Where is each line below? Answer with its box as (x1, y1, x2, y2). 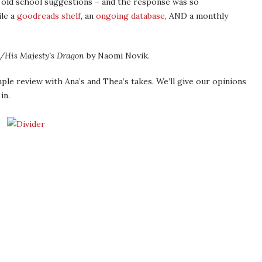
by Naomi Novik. (84, 50, 150, 61)
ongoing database (96, 11, 165, 21)
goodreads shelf (17, 11, 81, 21)
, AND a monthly (165, 11, 228, 21)
